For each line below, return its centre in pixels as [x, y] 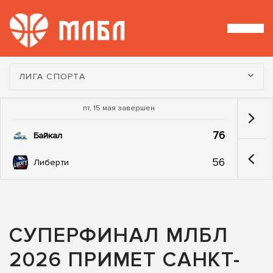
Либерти [51, 162]
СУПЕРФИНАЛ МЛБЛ [119, 236]
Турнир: [28, 71]
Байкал [48, 136]
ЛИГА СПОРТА [52, 77]
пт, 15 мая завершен [119, 108]
